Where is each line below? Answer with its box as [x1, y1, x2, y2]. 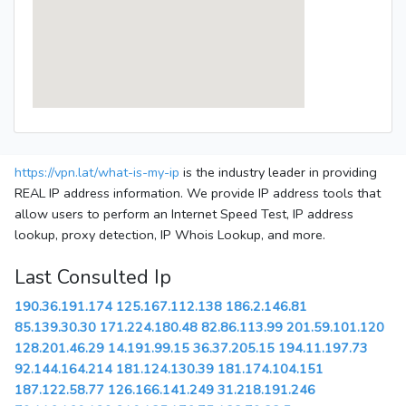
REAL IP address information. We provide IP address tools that [14, 184, 381, 203]
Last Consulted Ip [14, 264, 171, 292]
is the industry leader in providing [179, 163, 377, 182]
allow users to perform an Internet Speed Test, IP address [14, 205, 353, 224]
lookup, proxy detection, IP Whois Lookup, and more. [14, 226, 325, 245]
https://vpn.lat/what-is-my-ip [14, 163, 179, 182]
